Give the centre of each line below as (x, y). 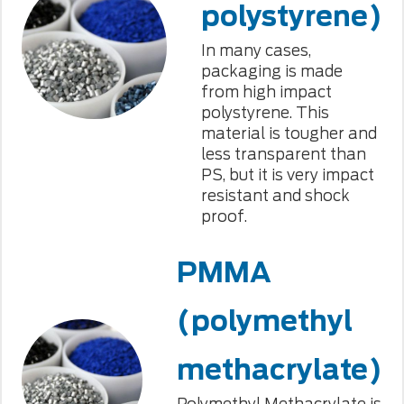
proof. (224, 216)
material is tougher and (289, 133)
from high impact (266, 92)
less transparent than (283, 154)
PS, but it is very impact (287, 174)
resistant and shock (275, 195)
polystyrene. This (265, 112)
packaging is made (271, 71)
